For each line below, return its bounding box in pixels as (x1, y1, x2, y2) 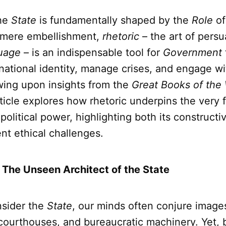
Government (163, 46, 222, 59)
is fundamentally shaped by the (36, 14, 192, 27)
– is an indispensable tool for (21, 46, 163, 59)
